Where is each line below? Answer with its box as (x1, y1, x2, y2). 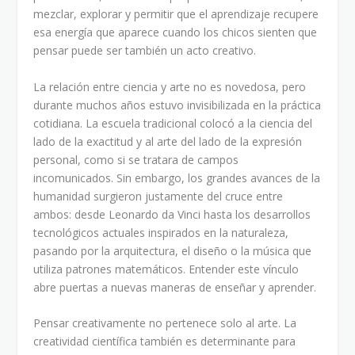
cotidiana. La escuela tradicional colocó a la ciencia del (33, 115, 313, 131)
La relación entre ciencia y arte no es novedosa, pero (33, 78, 307, 94)
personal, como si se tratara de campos (33, 151, 239, 167)
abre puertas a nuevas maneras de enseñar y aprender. (33, 279, 317, 295)
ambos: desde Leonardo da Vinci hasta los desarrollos (33, 206, 311, 222)
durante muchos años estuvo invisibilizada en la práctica (33, 97, 322, 113)
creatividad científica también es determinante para (33, 334, 296, 349)
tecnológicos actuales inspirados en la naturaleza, (33, 224, 289, 240)
